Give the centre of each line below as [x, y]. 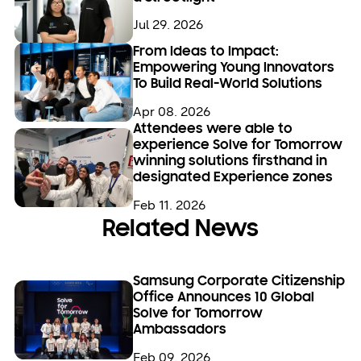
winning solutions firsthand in [230, 162]
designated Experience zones [233, 178]
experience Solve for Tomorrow [238, 145]
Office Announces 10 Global [224, 299]
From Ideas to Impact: [206, 53]
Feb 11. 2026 [170, 205]
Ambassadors [180, 331]
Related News [180, 230]
